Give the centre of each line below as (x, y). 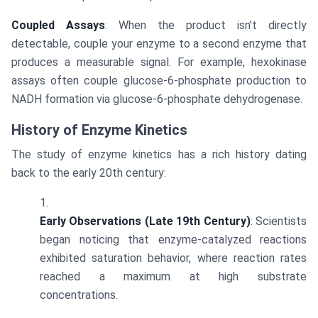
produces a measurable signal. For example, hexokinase (159, 62)
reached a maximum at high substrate (173, 277)
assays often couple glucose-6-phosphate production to (159, 81)
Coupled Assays (58, 26)
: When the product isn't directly (206, 26)
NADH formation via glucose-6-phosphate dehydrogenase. (157, 99)
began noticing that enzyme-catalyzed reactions (173, 240)
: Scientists (279, 221)
